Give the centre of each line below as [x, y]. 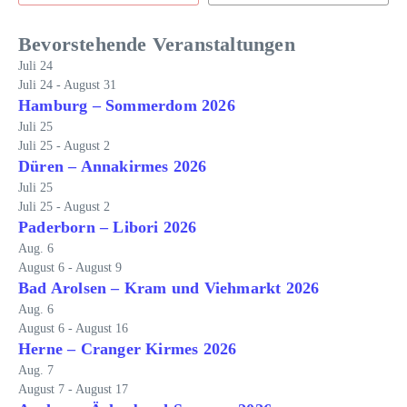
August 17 [102, 389]
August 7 [41, 389]
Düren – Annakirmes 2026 [113, 166]
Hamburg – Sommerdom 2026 [127, 105]
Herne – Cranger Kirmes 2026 [128, 349]
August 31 [90, 85]
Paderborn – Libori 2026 [108, 227]
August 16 [102, 328]
